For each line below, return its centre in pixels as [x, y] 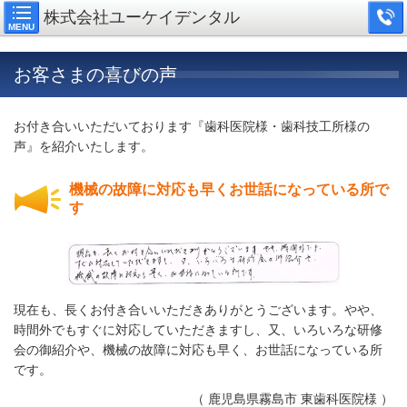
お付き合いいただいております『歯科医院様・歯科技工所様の [192, 126]
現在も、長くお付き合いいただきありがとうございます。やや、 [198, 310]
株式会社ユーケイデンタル [142, 17]
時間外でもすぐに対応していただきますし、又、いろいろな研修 [198, 330]
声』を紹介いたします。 [84, 146]
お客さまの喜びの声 [95, 74]
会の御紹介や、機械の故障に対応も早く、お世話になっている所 [198, 350]
